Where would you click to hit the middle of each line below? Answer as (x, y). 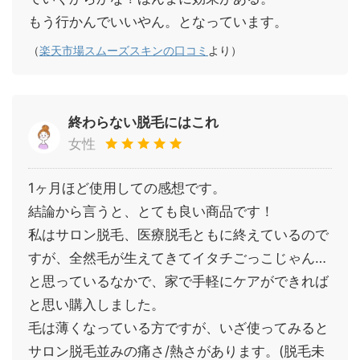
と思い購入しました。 (96, 304)
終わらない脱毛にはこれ (143, 122)
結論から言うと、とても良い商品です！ (151, 211)
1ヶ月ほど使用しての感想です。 (127, 188)
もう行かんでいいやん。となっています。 (158, 21)
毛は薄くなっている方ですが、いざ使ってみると (178, 327)
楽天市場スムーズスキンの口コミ (124, 50)
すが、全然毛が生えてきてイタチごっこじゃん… (177, 258)
